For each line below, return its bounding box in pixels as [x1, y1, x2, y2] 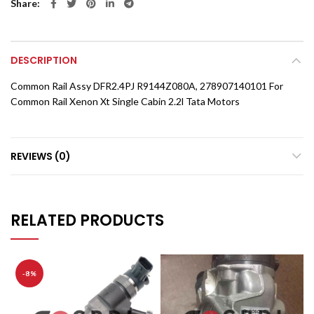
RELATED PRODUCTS [11, 210, 164, 231]
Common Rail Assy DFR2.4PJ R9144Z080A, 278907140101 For [11, 80, 283, 92]
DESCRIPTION [11, 53, 77, 67]
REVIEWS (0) [11, 149, 71, 163]
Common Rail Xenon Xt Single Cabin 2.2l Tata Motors [11, 95, 240, 107]
